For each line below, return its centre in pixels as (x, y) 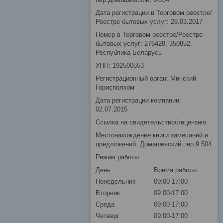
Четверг (108, 216)
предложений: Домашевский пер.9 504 (154, 144)
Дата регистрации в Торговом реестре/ (154, 12)
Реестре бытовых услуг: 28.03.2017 (149, 21)
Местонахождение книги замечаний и (152, 135)
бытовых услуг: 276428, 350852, (144, 43)
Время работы (175, 170)
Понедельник (115, 181)
